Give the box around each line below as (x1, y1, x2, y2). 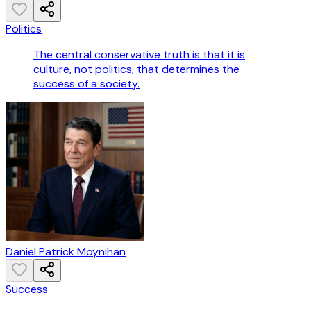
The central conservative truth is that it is (33, 47, 245, 62)
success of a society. (33, 76, 140, 92)
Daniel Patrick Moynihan (6, 244, 126, 260)
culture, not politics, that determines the (33, 62, 239, 77)
